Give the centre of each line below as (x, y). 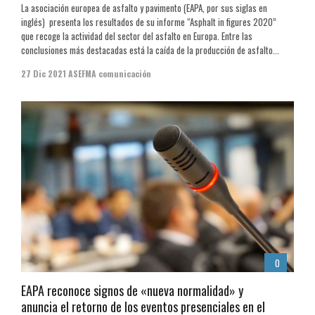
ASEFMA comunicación (110, 74)
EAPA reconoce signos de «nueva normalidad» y (132, 290)
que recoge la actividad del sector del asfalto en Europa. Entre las (137, 36)
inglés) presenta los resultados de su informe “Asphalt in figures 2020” (149, 22)
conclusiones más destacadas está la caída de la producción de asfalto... (150, 50)
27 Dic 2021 (44, 74)
